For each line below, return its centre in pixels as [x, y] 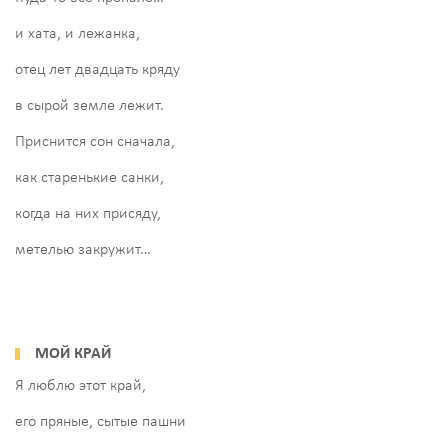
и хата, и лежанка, [77, 33]
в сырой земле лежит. [89, 105]
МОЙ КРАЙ [73, 353]
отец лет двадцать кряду [97, 69]
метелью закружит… [83, 249]
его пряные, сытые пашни [100, 421]
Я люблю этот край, [80, 385]
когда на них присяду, [88, 213]
